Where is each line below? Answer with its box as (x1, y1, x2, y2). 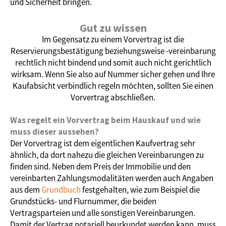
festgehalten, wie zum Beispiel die (81, 184, 200, 195)
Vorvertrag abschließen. (71, 91, 155, 103)
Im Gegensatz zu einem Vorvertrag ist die (42, 33, 184, 45)
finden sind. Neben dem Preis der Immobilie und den (10, 160, 191, 172)
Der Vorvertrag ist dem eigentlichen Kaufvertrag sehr (10, 137, 195, 149)
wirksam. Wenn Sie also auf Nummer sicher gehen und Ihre (11, 68, 215, 80)
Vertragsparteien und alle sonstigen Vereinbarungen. (10, 207, 195, 218)
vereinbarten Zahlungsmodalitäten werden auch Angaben (10, 172, 213, 184)
